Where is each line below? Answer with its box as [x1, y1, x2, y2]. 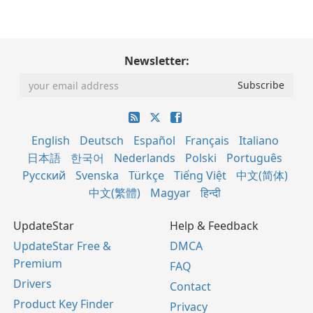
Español [133, 133, 175, 149]
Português [226, 150, 282, 166]
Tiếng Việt [173, 168, 226, 184]
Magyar [150, 185, 191, 201]
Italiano [238, 133, 279, 149]
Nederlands [114, 150, 175, 166]
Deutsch [79, 133, 124, 149]
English [31, 133, 70, 149]
